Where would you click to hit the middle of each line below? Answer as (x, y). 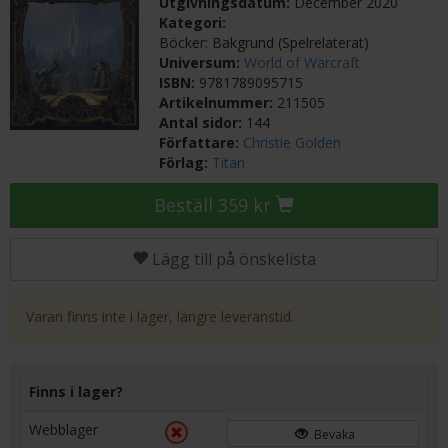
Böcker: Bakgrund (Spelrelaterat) (264, 42)
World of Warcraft (302, 62)
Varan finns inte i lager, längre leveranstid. (160, 316)
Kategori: (195, 22)
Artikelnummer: (218, 102)
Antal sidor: (203, 122)
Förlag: (186, 162)
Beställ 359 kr (215, 205)
